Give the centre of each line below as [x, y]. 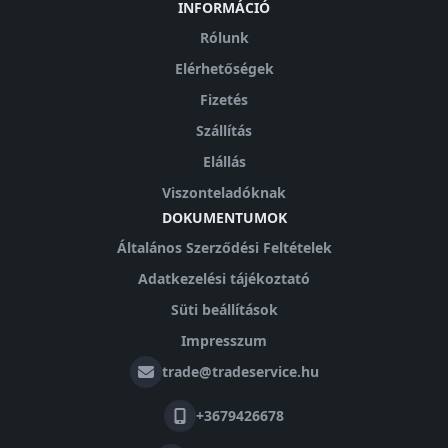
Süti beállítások [224, 309]
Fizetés [224, 99]
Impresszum [224, 340]
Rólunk [224, 37]
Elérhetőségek [224, 68]
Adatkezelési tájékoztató [224, 278]
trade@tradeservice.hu [240, 371]
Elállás [224, 161]
